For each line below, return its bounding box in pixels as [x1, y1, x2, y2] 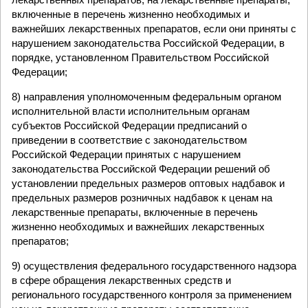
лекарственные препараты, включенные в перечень [12, 206, 258, 218]
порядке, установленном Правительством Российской [12, 52, 269, 63]
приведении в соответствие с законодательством [12, 134, 247, 146]
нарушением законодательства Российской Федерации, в [12, 37, 285, 49]
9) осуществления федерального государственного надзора [12, 260, 296, 272]
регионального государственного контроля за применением [12, 289, 291, 300]
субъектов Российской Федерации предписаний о [12, 120, 247, 131]
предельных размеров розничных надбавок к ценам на [12, 192, 272, 203]
